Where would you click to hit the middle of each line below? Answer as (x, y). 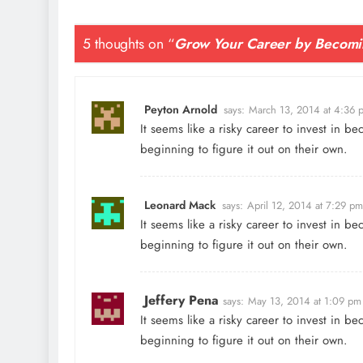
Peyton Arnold (181, 109)
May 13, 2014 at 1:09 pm (305, 301)
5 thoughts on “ (128, 44)
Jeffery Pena (181, 300)
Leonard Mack (180, 205)
